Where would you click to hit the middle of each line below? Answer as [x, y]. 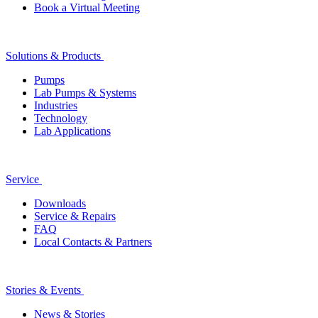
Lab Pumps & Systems [85, 92]
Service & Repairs [75, 216]
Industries [56, 105]
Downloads [60, 203]
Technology [61, 118]
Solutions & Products [53, 55]
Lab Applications [72, 131]
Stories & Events [43, 290]
